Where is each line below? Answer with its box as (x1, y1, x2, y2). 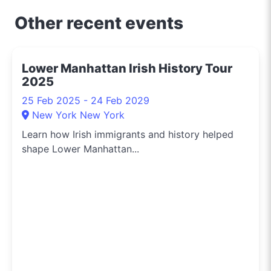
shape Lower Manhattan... (22, 142, 139, 155)
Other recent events (15, 12, 183, 33)
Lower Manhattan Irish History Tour (22, 60, 232, 76)
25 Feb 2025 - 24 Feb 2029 (22, 94, 149, 106)
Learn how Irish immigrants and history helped (22, 128, 233, 140)
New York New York (32, 108, 125, 121)
